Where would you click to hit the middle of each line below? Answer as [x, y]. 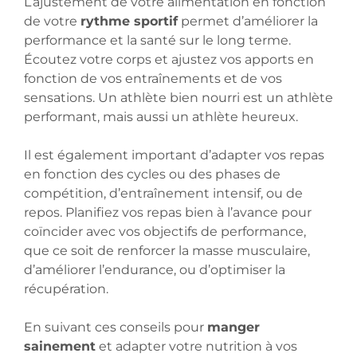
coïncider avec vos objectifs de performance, [165, 232]
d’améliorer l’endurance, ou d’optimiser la [155, 270]
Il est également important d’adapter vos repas [174, 155]
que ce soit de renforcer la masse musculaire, [167, 251]
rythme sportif [129, 22]
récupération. [66, 289]
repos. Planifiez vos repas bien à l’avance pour [168, 213]
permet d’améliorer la [248, 22]
